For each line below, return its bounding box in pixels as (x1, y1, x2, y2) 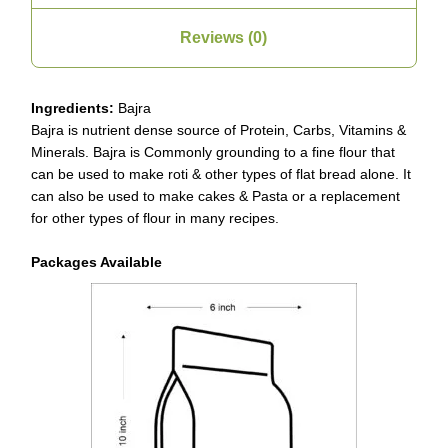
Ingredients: (31, 100, 115, 117)
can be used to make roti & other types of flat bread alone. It (31, 166, 412, 183)
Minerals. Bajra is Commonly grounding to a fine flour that (31, 144, 396, 161)
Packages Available (31, 254, 163, 271)
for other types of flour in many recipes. (31, 210, 280, 227)
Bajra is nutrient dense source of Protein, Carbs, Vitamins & (31, 122, 407, 139)
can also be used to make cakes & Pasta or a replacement (31, 188, 401, 205)
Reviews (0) (180, 29, 268, 47)
